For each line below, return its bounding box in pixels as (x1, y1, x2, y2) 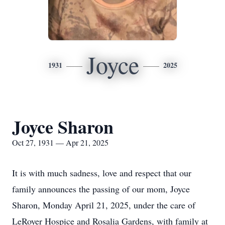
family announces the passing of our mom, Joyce (12, 183, 190, 195)
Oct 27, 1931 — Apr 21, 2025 (12, 137, 108, 148)
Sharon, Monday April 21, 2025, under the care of (12, 199, 195, 211)
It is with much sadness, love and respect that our (12, 167, 191, 179)
